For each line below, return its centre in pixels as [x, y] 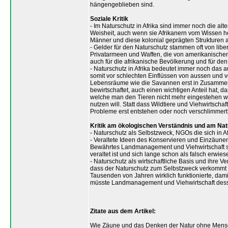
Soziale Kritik [109, 19]
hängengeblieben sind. [122, 5]
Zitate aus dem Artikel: [123, 211]
